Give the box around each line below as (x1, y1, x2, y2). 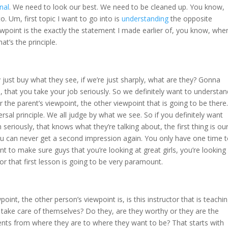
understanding (122, 14, 168, 24)
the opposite (168, 14, 212, 24)
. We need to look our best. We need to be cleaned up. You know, (9, 2, 224, 12)
